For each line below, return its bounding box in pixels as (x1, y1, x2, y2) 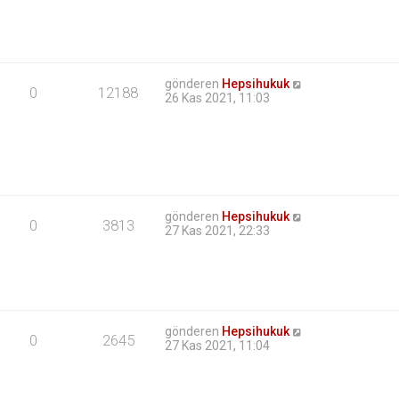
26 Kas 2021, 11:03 (165, 91, 271, 106)
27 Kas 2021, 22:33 (165, 224, 271, 239)
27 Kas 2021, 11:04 (165, 338, 271, 354)
